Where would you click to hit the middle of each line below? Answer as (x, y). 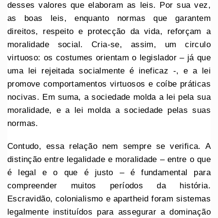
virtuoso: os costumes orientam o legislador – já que (109, 58)
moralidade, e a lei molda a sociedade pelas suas (109, 110)
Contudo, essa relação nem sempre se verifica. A (109, 146)
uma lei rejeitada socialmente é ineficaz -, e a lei (109, 71)
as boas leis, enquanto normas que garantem (109, 18)
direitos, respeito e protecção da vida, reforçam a (109, 32)
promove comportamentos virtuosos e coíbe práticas (109, 84)
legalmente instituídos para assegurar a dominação (109, 212)
